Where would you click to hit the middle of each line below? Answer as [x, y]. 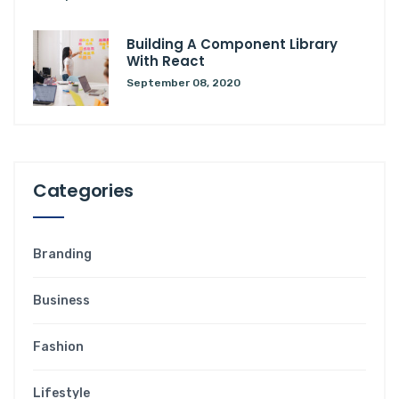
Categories [83, 190]
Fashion [58, 346]
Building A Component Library [232, 44]
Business [61, 300]
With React [166, 61]
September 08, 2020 [183, 82]
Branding [62, 254]
